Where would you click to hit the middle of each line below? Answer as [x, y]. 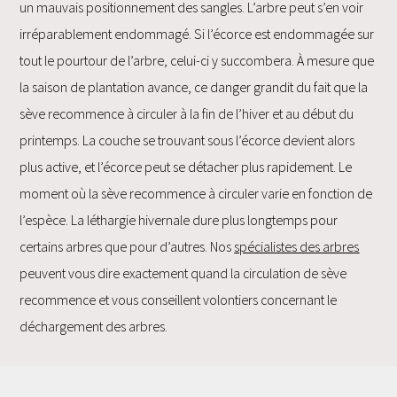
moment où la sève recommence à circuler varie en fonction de [196, 193]
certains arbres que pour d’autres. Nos [127, 246]
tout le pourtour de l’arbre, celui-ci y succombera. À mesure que [197, 60]
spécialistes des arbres [297, 246]
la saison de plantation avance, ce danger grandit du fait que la [194, 86]
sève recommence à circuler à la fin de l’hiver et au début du [187, 113]
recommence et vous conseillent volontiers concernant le [179, 299]
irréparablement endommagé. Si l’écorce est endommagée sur [197, 33]
